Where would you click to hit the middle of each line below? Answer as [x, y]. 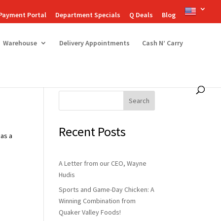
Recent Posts [92, 131]
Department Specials [88, 15]
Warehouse [20, 43]
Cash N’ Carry [163, 43]
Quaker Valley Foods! [90, 212]
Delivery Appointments [94, 43]
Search [139, 101]
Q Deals [141, 15]
